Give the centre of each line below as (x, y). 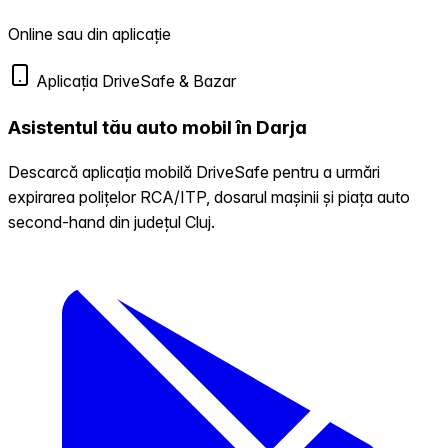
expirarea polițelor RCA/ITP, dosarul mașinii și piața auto (209, 197)
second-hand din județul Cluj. (111, 222)
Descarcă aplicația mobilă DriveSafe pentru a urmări (194, 172)
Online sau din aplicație (89, 34)
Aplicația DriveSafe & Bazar (134, 81)
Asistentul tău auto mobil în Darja (157, 127)
